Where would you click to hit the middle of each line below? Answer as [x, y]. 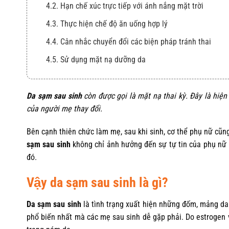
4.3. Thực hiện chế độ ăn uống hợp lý [107, 24]
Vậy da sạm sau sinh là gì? [97, 183]
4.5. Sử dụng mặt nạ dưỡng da [96, 59]
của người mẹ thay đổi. [64, 108]
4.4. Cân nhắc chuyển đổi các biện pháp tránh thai [130, 41]
